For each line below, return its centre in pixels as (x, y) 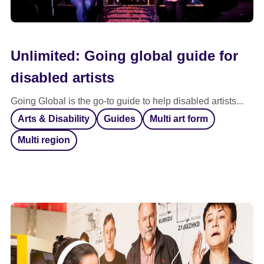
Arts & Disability (54, 119)
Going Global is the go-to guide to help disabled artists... (127, 101)
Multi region (44, 140)
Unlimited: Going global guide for (124, 56)
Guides (120, 119)
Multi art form (179, 119)
